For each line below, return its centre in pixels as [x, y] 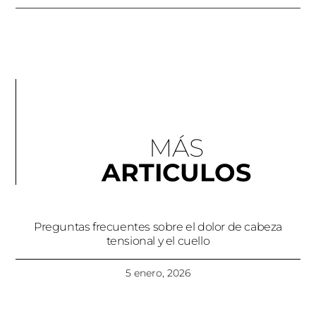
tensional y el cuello [158, 241]
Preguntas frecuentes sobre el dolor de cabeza [158, 227]
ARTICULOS [176, 173]
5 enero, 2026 [158, 273]
